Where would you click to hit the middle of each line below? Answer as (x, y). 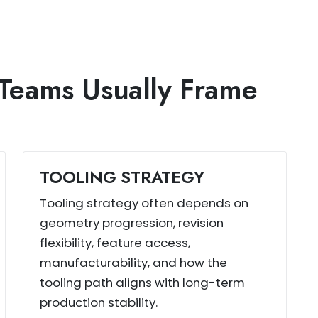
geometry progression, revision (132, 223)
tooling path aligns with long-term (143, 283)
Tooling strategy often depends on (144, 203)
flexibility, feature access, (115, 243)
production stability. (99, 303)
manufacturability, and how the (134, 263)
